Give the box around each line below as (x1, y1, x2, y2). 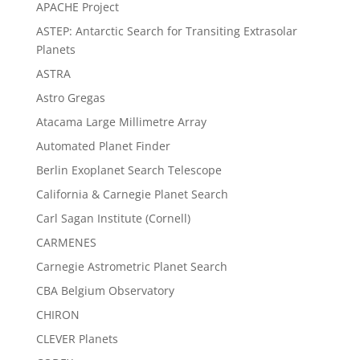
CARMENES (35, 234, 96, 250)
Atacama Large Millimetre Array (35, 113, 207, 129)
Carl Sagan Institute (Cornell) (35, 210, 190, 226)
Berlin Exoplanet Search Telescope (35, 162, 222, 178)
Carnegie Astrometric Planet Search (35, 258, 227, 274)
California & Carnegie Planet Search (35, 186, 228, 202)
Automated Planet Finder (35, 137, 170, 153)
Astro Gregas (35, 89, 105, 105)
